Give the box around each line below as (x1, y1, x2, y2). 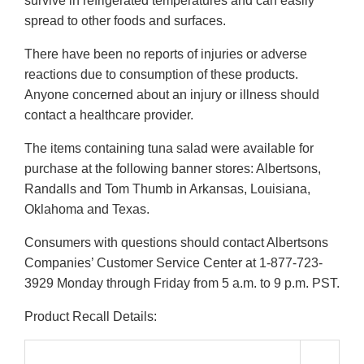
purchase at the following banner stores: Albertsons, (24, 162, 321, 176)
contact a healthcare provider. (24, 108, 193, 123)
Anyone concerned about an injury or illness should (24, 88, 319, 102)
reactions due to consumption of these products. (24, 67, 298, 82)
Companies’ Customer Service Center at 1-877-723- (24, 256, 323, 271)
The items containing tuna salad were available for (24, 141, 314, 156)
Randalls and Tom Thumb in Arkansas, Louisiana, (24, 182, 310, 197)
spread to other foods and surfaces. (24, 14, 226, 28)
